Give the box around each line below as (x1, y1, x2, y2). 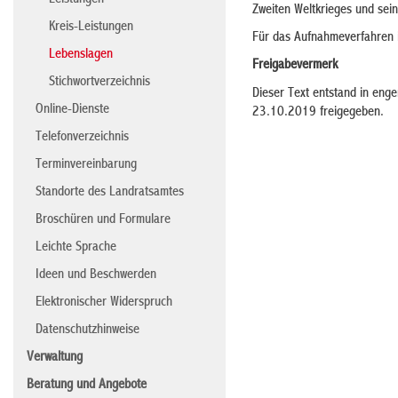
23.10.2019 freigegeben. (251, 106, 384, 120)
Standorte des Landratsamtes (36, 186, 184, 200)
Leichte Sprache (36, 241, 116, 255)
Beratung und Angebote (27, 378, 147, 393)
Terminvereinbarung (36, 158, 137, 172)
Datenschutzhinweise (36, 323, 139, 338)
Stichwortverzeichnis (49, 76, 150, 90)
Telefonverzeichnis (36, 131, 129, 145)
